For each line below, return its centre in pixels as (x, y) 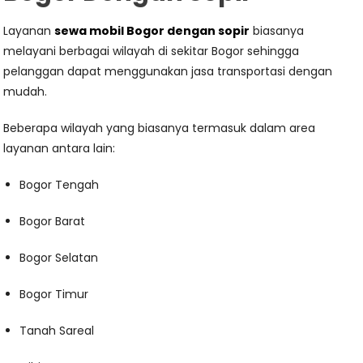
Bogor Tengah (60, 185)
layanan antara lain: (60, 148)
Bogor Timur (54, 294)
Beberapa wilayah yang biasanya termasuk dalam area (160, 128)
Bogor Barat (53, 221)
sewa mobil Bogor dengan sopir (152, 31)
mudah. (26, 92)
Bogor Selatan (59, 258)
